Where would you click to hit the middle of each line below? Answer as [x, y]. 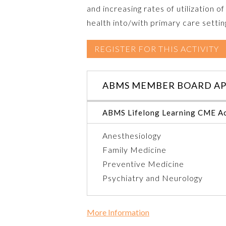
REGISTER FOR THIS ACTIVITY [157, 48]
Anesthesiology [132, 135]
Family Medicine [134, 149]
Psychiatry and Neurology [153, 178]
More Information [118, 212]
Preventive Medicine [143, 163]
